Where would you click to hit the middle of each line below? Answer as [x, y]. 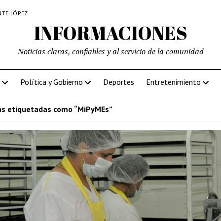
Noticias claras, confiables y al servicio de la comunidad [110, 51]
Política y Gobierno [51, 82]
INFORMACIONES [110, 33]
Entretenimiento [173, 82]
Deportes [118, 82]
